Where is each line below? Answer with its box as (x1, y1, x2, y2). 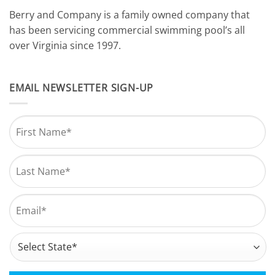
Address (9, 232, 47, 246)
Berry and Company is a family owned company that (9, 7, 250, 21)
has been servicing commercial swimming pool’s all (9, 23, 245, 37)
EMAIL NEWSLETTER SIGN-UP (9, 81, 154, 95)
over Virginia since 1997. (9, 38, 121, 52)
